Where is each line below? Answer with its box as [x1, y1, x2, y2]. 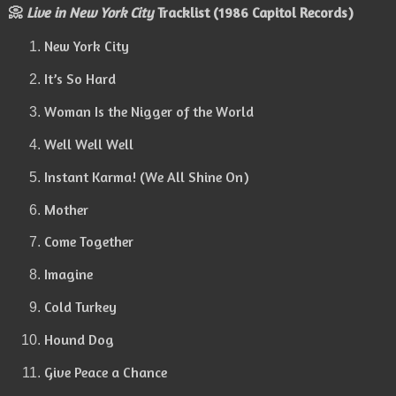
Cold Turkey [44, 298, 117, 316]
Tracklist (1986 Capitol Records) [154, 3, 354, 21]
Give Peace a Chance [44, 362, 167, 381]
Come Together [44, 232, 133, 251]
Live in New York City [27, 3, 154, 21]
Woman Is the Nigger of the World [44, 103, 254, 121]
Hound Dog [44, 330, 114, 348]
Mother [44, 200, 88, 218]
